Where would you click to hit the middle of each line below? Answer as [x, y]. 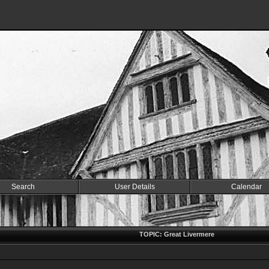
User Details [134, 187]
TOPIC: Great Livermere [177, 234]
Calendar [246, 187]
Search [23, 187]
